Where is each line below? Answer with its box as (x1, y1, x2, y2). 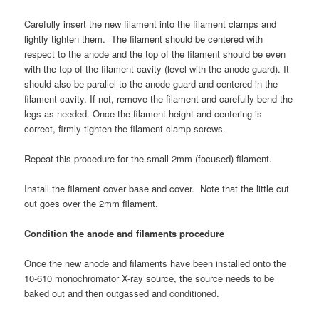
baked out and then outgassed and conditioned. (24, 286, 220, 300)
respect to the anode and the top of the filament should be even (24, 46, 286, 61)
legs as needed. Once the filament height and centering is (24, 106, 263, 120)
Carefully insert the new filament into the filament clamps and (24, 16, 277, 31)
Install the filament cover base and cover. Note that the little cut (24, 181, 290, 195)
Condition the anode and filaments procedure (24, 226, 225, 241)
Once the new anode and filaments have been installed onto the (24, 256, 287, 271)
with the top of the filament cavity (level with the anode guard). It (24, 61, 290, 75)
